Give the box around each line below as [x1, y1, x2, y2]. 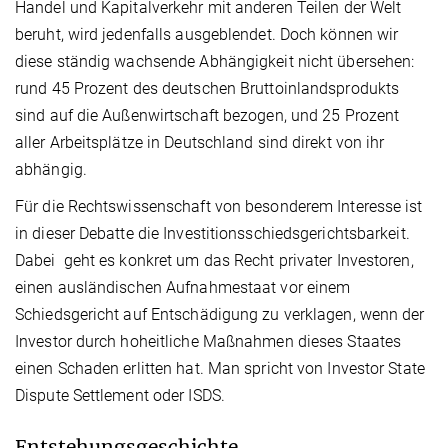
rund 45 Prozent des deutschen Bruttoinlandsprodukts [15, 78, 400, 98]
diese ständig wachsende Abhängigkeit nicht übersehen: [15, 51, 415, 71]
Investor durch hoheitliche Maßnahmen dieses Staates [15, 331, 402, 351]
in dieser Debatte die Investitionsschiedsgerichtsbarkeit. [15, 223, 410, 243]
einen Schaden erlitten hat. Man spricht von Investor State [15, 358, 425, 378]
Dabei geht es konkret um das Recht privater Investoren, [15, 250, 414, 270]
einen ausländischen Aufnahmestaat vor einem [15, 277, 351, 297]
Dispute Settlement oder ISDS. [15, 385, 225, 405]
